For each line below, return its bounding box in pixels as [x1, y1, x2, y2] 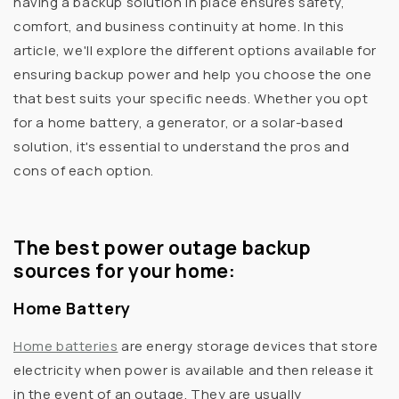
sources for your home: [13, 257, 236, 283]
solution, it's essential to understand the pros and [13, 137, 350, 157]
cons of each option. [13, 161, 155, 181]
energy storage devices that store [146, 336, 379, 355]
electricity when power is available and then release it [13, 360, 375, 379]
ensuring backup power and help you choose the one [13, 65, 372, 85]
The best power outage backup [13, 234, 312, 260]
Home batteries [13, 336, 118, 355]
